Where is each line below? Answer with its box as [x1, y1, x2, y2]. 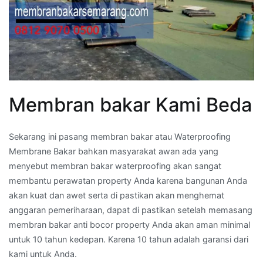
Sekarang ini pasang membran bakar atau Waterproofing [9, 131, 231, 141]
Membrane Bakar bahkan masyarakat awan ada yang [9, 146, 218, 156]
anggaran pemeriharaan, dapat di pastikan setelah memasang [9, 204, 252, 215]
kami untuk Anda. [9, 248, 77, 259]
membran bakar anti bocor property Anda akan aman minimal [9, 219, 250, 230]
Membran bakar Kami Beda [9, 93, 252, 116]
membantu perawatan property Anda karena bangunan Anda [9, 175, 247, 186]
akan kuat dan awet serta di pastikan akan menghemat [9, 190, 224, 200]
